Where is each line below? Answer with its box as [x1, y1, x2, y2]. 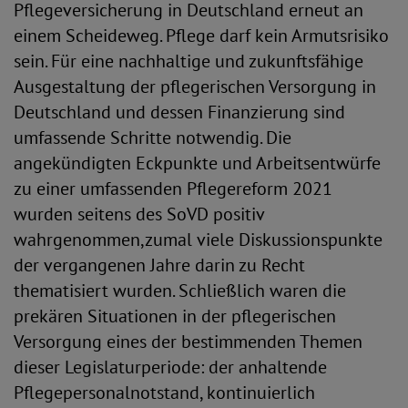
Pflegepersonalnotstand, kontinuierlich [14, 381, 315, 404]
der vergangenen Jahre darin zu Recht [14, 253, 305, 277]
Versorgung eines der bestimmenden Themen [14, 330, 362, 353]
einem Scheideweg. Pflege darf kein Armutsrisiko [14, 24, 389, 47]
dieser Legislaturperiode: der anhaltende [14, 355, 327, 379]
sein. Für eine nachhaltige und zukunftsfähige [14, 49, 363, 73]
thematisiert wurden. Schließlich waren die [14, 279, 346, 302]
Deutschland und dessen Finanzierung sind [14, 100, 345, 124]
